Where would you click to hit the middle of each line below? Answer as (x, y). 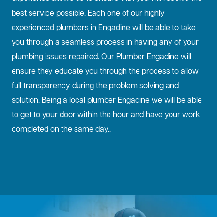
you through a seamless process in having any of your (105, 43)
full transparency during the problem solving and (95, 86)
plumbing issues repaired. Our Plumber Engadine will (101, 57)
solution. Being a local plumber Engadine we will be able (107, 101)
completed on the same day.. (61, 130)
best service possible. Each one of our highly (88, 14)
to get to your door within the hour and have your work (106, 116)
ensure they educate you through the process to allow (105, 72)
